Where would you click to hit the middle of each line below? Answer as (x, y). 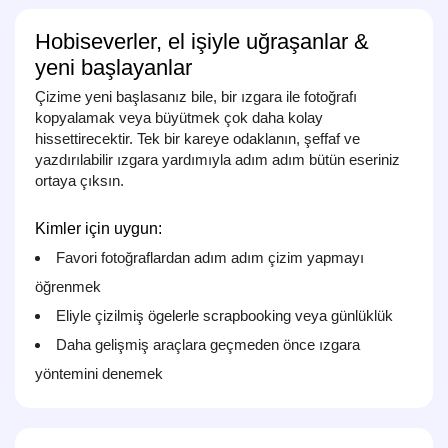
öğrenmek (68, 287)
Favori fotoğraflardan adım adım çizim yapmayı (210, 258)
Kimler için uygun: (98, 229)
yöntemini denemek (99, 374)
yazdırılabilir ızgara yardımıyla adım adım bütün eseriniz (217, 160)
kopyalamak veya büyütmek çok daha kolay (179, 118)
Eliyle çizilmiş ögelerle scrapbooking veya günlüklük (224, 316)
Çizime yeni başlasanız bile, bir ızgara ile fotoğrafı (196, 97)
